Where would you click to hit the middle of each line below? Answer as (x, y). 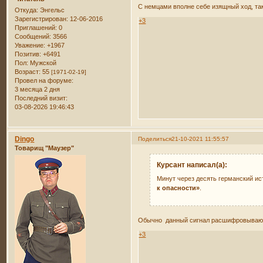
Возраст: (28, 72)
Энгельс (52, 10)
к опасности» (178, 188)
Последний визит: (41, 98)
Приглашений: (36, 28)
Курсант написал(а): (192, 165)
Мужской (43, 63)
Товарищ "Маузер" (45, 148)
